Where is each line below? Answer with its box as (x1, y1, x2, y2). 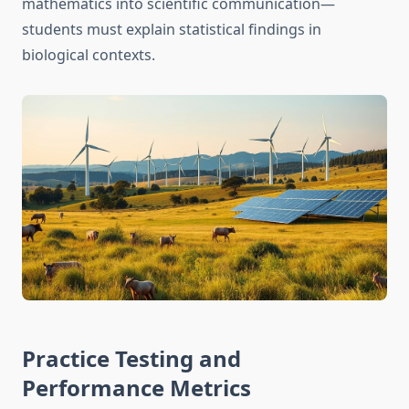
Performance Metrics (22, 372, 251, 404)
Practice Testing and (22, 343, 241, 374)
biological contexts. (22, 45, 155, 66)
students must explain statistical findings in (22, 19, 321, 40)
